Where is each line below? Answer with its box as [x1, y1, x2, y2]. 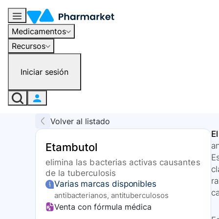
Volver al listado [50, 116, 110, 126]
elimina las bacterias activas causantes [45, 157, 200, 168]
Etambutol [45, 141, 98, 154]
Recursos [12, 41, 45, 51]
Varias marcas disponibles [54, 179, 156, 189]
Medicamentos [12, 26, 66, 36]
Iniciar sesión [21, 66, 68, 77]
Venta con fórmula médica [54, 202, 152, 212]
